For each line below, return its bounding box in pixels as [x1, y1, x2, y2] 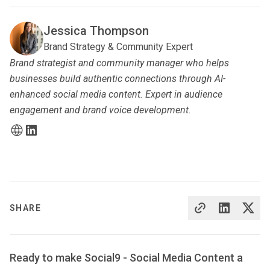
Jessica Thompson [43, 23, 149, 38]
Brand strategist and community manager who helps [10, 57, 229, 69]
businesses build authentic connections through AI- [10, 72, 225, 84]
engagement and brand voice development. [10, 104, 191, 116]
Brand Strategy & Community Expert [43, 40, 193, 52]
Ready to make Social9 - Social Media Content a [10, 251, 243, 264]
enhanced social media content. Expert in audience [10, 88, 222, 100]
